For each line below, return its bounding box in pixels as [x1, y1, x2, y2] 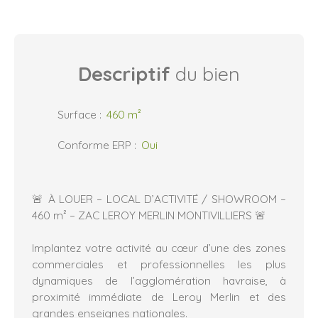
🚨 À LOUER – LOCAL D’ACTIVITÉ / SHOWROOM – [32, 192, 286, 207]
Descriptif [78, 62, 170, 87]
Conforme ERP [57, 138, 131, 153]
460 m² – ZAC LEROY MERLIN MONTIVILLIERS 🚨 [32, 208, 266, 223]
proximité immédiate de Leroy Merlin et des [32, 290, 286, 305]
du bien [170, 62, 240, 87]
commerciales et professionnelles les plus [32, 257, 286, 272]
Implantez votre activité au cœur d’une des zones [32, 241, 286, 256]
